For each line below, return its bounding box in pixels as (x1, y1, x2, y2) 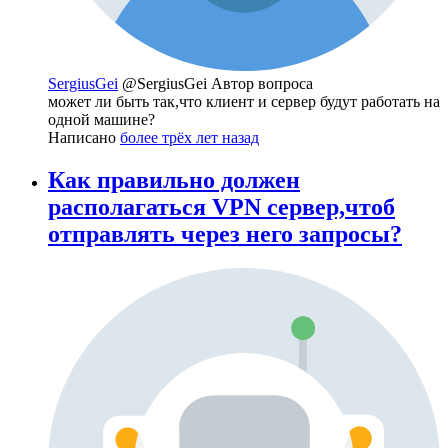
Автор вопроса (211, 74, 313, 92)
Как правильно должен (48, 166, 300, 193)
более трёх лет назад (120, 128, 259, 146)
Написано (48, 128, 120, 146)
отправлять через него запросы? (48, 220, 402, 247)
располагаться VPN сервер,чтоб (48, 193, 395, 220)
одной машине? (48, 110, 155, 128)
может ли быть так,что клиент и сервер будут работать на (48, 92, 440, 110)
